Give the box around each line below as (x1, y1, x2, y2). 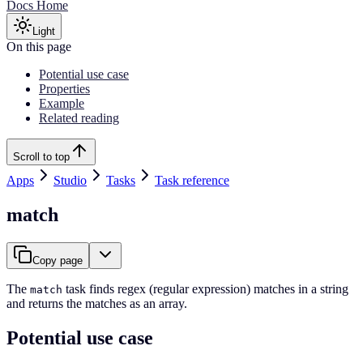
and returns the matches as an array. (6, 296, 187, 310)
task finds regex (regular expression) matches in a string (62, 281, 348, 296)
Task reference (155, 173, 229, 187)
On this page (6, 39, 71, 53)
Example (39, 96, 84, 110)
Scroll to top (13, 150, 70, 163)
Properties (39, 81, 90, 96)
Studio (53, 173, 87, 187)
